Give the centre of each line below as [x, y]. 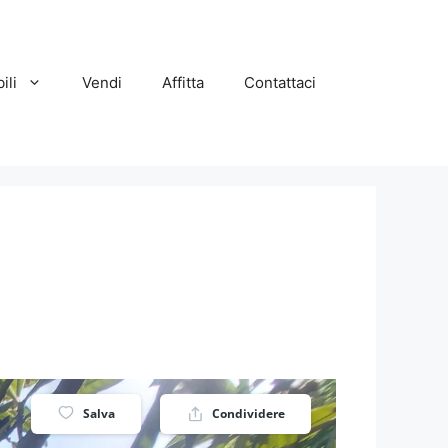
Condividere [248, 413]
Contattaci [280, 82]
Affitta [183, 82]
